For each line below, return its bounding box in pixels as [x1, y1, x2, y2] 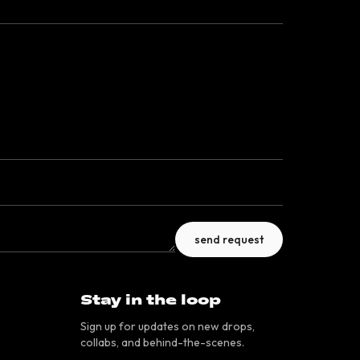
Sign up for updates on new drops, [80, 319, 255, 333]
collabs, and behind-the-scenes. [80, 335, 244, 350]
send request [194, 232, 264, 247]
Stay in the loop [80, 292, 221, 309]
